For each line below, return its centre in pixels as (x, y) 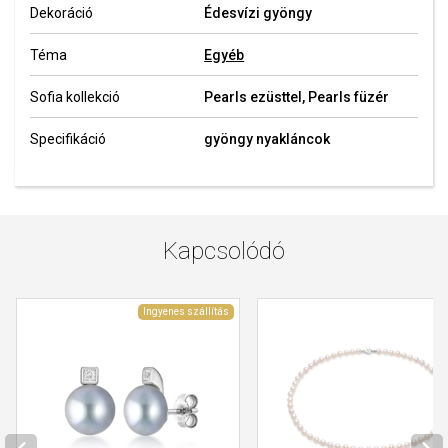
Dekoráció (61, 13)
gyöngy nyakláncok (267, 139)
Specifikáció (68, 139)
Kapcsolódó (224, 250)
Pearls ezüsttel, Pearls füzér (297, 97)
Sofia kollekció (75, 97)
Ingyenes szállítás (185, 311)
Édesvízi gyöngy (258, 13)
